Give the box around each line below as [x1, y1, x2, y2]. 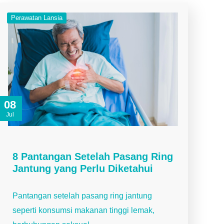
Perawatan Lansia [11, 14, 62, 22]
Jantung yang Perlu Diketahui [12, 162, 153, 174]
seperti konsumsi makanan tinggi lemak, [12, 205, 154, 214]
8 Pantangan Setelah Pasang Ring [12, 150, 173, 162]
